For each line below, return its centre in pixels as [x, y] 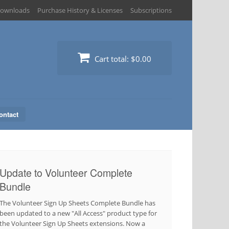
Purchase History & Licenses [80, 10]
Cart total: [112, 59]
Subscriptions [151, 10]
